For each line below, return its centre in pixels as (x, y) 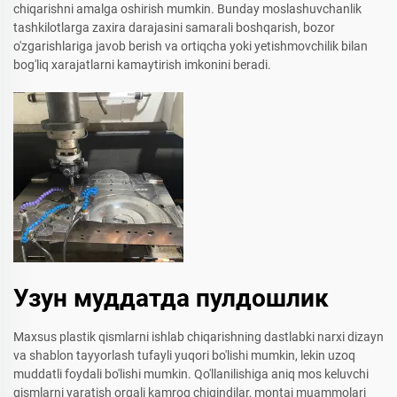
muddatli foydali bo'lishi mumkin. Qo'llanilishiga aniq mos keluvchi (191, 374)
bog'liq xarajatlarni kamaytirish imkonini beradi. (142, 64)
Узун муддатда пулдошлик (171, 298)
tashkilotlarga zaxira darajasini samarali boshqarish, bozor (174, 27)
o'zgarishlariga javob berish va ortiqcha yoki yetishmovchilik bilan (191, 46)
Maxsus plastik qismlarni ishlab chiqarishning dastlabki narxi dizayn (198, 336)
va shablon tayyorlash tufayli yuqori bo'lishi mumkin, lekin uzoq (184, 355)
